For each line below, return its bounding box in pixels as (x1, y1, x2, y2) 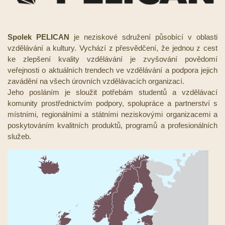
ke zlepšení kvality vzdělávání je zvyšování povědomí (8, 55, 217, 64)
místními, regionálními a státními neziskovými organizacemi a (8, 110, 217, 119)
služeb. (8, 132, 31, 141)
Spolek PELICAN (8, 33, 69, 42)
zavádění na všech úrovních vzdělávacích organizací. (8, 77, 184, 86)
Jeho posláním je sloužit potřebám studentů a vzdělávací (8, 88, 217, 97)
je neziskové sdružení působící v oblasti (69, 33, 217, 42)
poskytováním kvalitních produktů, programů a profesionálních (8, 121, 217, 130)
